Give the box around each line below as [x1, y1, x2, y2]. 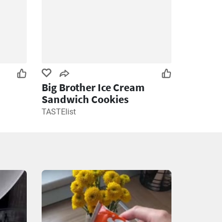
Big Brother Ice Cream [41, 80, 145, 94]
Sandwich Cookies [41, 92, 129, 106]
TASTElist [41, 107, 76, 116]
